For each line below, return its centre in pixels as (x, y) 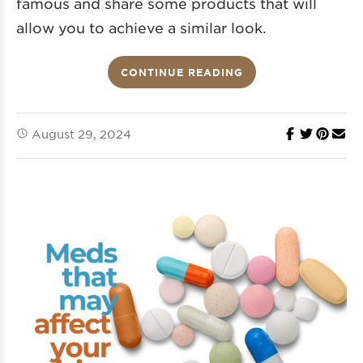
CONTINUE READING (181, 73)
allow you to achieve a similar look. (141, 28)
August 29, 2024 (81, 134)
